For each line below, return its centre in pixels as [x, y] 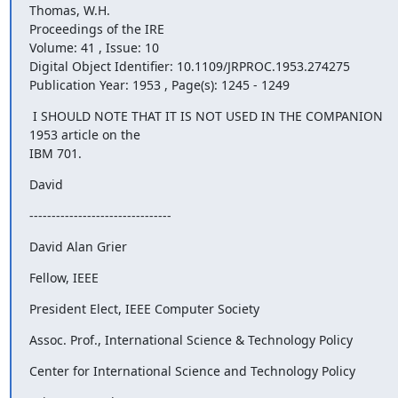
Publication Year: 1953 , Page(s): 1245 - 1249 [159, 85]
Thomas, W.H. [69, 10]
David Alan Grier [78, 247]
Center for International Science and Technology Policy [192, 371]
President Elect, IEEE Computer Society [144, 309]
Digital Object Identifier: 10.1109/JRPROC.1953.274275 [191, 66]
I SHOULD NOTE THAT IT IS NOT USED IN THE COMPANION [206, 116]
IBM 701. [55, 153]
